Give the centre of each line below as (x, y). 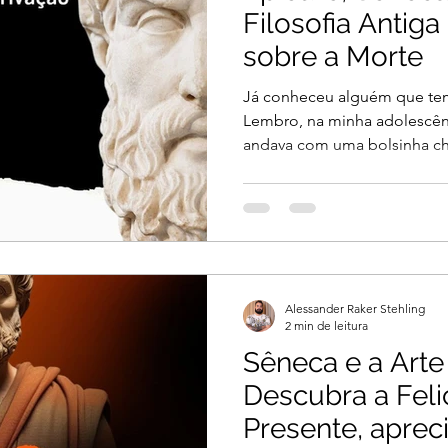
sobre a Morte (333, 56)
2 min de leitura (326, 325)
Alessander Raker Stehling (355, 308)
